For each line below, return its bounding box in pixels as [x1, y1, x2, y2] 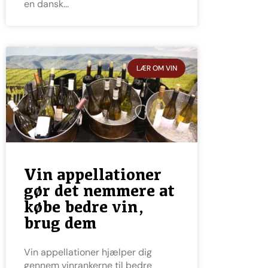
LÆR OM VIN [136, 63, 177, 73]
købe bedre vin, [24, 197, 145, 216]
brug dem [24, 213, 96, 232]
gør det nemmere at [24, 181, 175, 200]
